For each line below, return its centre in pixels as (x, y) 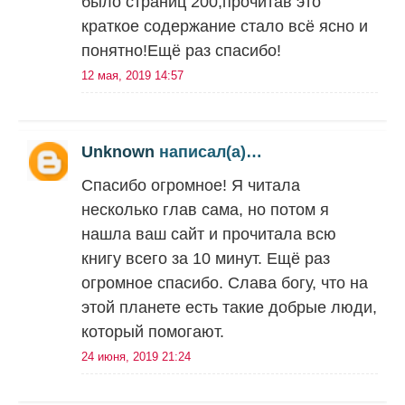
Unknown (118, 152)
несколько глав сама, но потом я (205, 210)
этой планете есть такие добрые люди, (229, 307)
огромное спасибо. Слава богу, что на (225, 283)
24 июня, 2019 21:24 (136, 357)
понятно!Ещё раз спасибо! (181, 51)
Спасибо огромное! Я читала (191, 185)
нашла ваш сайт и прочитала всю (209, 234)
